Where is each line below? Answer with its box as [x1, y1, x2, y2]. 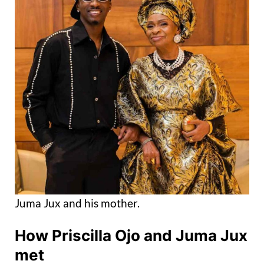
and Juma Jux [140, 226, 247, 245]
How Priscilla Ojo [15, 226, 140, 245]
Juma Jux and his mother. [15, 196, 140, 210]
